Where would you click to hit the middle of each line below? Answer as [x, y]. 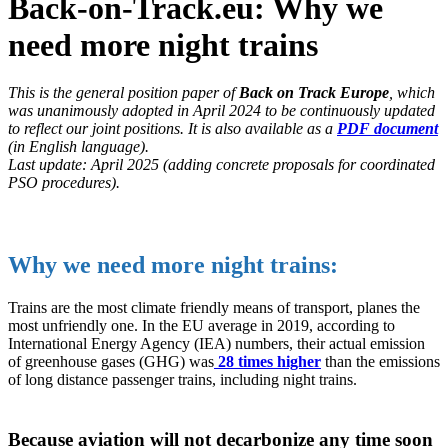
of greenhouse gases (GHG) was [111, 361]
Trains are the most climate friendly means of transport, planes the [214, 307]
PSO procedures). [64, 182]
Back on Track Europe [314, 92]
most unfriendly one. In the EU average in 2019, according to [201, 325]
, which [412, 92]
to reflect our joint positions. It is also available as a [172, 128]
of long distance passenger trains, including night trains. [182, 379]
